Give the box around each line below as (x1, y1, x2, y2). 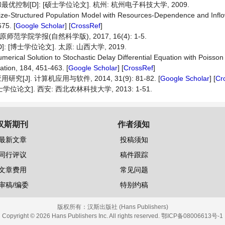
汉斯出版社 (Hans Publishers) (87, 203, 168, 210)
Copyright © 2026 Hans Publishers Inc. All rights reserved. (2, 212, 161, 219)
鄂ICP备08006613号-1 (161, 212, 223, 219)
